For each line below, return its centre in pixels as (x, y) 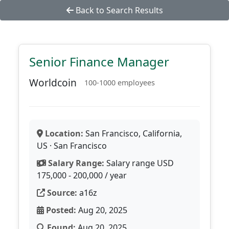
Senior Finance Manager (99, 62)
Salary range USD (139, 163)
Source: (61, 193)
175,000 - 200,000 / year (82, 175)
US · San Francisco (72, 146)
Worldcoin (53, 83)
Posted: (60, 210)
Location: (63, 133)
